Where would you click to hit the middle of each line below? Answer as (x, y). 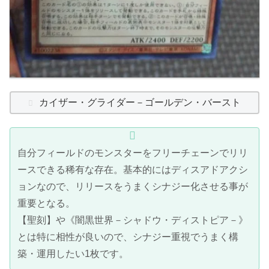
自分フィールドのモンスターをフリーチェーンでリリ (133, 153)
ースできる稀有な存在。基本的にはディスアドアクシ (133, 170)
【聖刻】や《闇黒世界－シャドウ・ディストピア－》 (133, 220)
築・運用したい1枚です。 (73, 254)
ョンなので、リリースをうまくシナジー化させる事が (133, 187)
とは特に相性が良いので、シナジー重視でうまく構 (128, 237)
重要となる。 (46, 204)
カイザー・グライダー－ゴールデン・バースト (140, 102)
